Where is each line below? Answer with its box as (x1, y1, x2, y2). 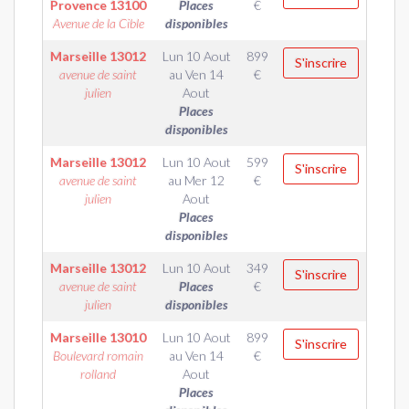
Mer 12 (184, 173, 225, 188)
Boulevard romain (53, 348, 143, 363)
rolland (80, 366, 116, 382)
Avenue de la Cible (52, 16, 144, 31)
